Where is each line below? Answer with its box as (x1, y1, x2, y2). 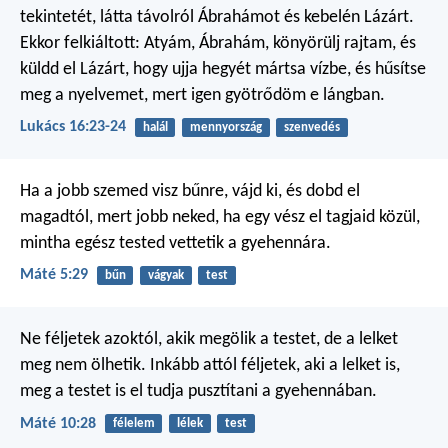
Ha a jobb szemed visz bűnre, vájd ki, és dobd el (20, 182, 360, 202)
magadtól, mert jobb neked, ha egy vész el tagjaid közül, (20, 208, 420, 228)
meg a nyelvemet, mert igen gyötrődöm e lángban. (20, 85, 385, 105)
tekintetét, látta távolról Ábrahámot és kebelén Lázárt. (20, 7, 414, 27)
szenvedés (283, 120, 340, 134)
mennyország (189, 120, 262, 134)
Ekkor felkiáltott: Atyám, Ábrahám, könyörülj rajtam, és (20, 33, 416, 53)
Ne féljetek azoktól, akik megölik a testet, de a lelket (20, 330, 398, 350)
